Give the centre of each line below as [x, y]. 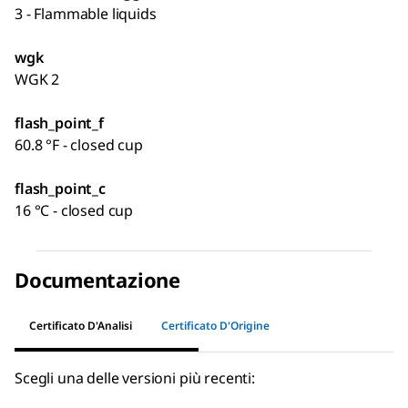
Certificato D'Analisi [81, 325]
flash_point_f [59, 123]
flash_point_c [60, 189]
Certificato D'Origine [215, 325]
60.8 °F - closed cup [79, 145]
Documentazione [97, 280]
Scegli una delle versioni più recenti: [135, 378]
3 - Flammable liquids [86, 14]
